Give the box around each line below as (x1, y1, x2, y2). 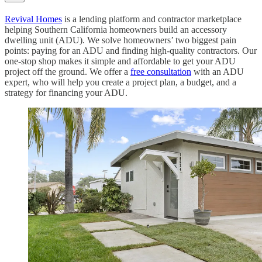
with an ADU (191, 66, 244, 77)
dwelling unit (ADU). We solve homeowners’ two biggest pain (5, 35, 236, 45)
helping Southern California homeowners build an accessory (5, 24, 227, 35)
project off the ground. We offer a (5, 66, 130, 77)
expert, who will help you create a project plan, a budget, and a (5, 77, 236, 87)
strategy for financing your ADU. (5, 87, 127, 98)
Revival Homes (5, 13, 62, 24)
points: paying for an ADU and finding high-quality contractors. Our (5, 45, 257, 56)
